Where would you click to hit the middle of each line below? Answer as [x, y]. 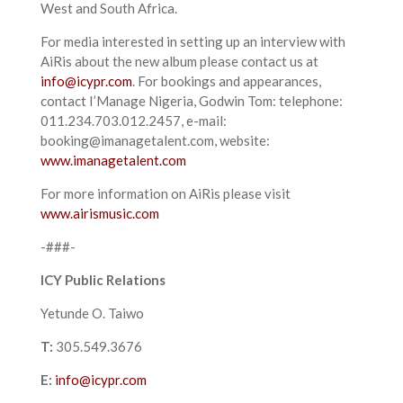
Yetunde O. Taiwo [92, 313]
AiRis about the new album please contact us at [179, 61]
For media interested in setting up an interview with [193, 41]
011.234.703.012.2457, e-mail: [133, 121]
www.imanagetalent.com [113, 160]
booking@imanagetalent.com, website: [155, 140]
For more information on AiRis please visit [165, 193]
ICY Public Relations [103, 280]
